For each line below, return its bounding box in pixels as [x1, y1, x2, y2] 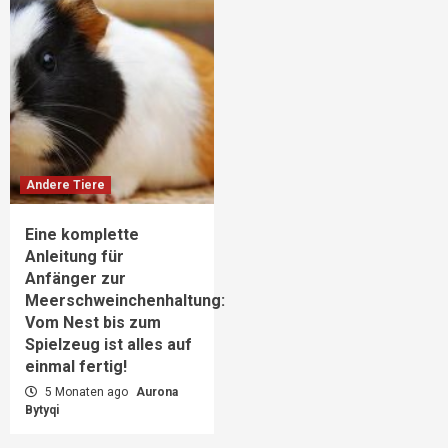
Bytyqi [25, 403, 59, 417]
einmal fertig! [25, 357, 127, 376]
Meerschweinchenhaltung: [25, 291, 225, 310]
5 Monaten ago [42, 385, 131, 399]
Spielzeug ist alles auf [25, 335, 192, 354]
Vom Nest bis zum [25, 313, 161, 332]
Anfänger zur [25, 269, 126, 288]
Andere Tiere [26, 178, 105, 192]
